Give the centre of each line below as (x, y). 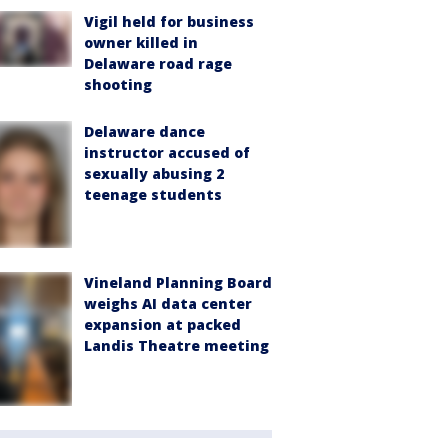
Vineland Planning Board (178, 283)
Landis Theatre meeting (176, 346)
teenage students (153, 195)
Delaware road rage (158, 64)
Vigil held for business (169, 22)
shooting (118, 85)
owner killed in (141, 43)
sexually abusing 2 (154, 174)
